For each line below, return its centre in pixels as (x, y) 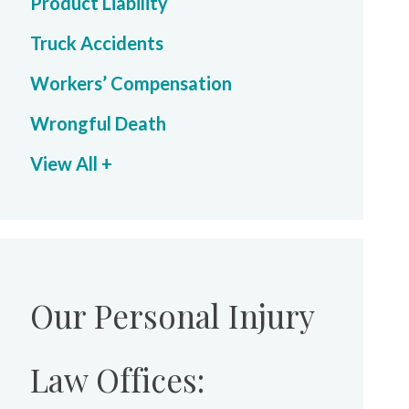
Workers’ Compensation (131, 83)
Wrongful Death (98, 123)
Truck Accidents (97, 43)
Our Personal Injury (172, 315)
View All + (71, 163)
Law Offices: (117, 379)
